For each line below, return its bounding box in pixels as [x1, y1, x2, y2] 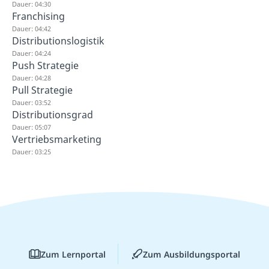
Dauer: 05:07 [12, 122, 51, 131]
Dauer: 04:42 [12, 23, 51, 33]
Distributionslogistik [12, 34, 104, 47]
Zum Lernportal [41, 248, 106, 260]
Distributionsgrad [12, 107, 93, 121]
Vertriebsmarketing [12, 132, 101, 146]
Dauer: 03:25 [12, 147, 51, 156]
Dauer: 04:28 [12, 73, 51, 82]
